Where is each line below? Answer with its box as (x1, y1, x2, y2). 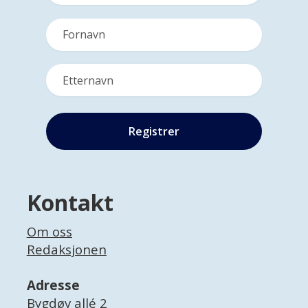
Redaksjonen (26, 240, 107, 258)
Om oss (26, 222, 72, 241)
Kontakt (26, 187, 113, 217)
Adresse (26, 276, 80, 294)
